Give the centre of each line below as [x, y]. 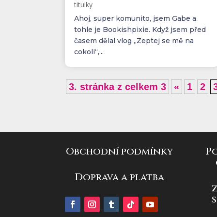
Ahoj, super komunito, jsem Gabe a [135, 18]
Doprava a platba [120, 177]
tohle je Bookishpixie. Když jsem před [140, 29]
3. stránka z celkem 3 [118, 86]
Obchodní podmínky [119, 152]
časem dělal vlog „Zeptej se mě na [134, 40]
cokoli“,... [89, 52]
